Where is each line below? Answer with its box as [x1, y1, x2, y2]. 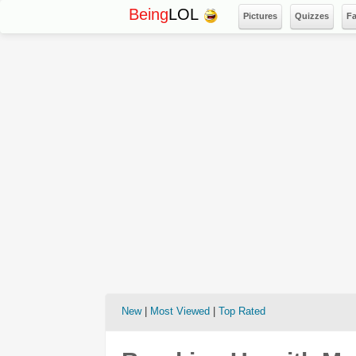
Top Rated [219, 305, 265, 317]
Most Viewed [150, 305, 210, 317]
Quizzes [295, 11, 329, 21]
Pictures [243, 11, 277, 21]
